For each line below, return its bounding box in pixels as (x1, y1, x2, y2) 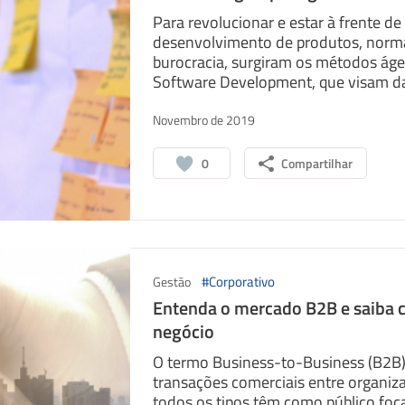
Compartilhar (280, 154, 353, 173)
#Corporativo (201, 271, 275, 292)
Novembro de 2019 (152, 110, 255, 129)
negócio (152, 317, 214, 345)
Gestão (152, 272, 191, 291)
